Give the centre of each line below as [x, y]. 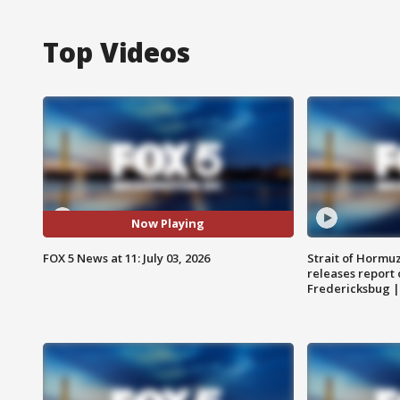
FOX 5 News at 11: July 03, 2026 [126, 258]
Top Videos [117, 52]
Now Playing [168, 224]
